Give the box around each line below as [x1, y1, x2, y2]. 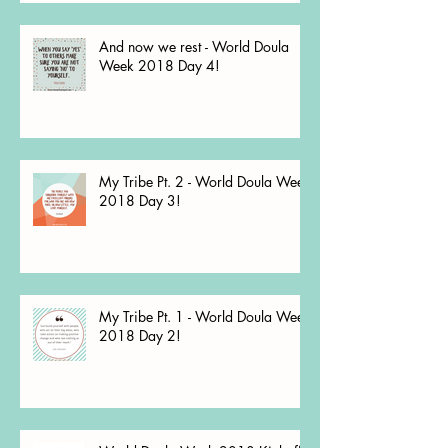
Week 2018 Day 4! [99, 55, 220, 75]
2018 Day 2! [99, 325, 181, 345]
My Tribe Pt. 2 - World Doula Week [99, 171, 311, 191]
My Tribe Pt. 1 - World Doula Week [99, 306, 311, 326]
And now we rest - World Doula [99, 36, 289, 56]
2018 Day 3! [99, 190, 181, 210]
